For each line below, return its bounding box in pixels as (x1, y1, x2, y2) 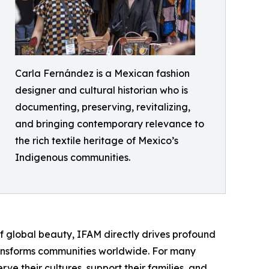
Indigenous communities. (15, 151, 130, 163)
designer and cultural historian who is (15, 84, 188, 96)
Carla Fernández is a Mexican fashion (15, 67, 190, 79)
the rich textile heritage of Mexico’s (15, 134, 178, 147)
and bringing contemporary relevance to (15, 118, 204, 130)
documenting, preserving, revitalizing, (15, 101, 190, 113)
